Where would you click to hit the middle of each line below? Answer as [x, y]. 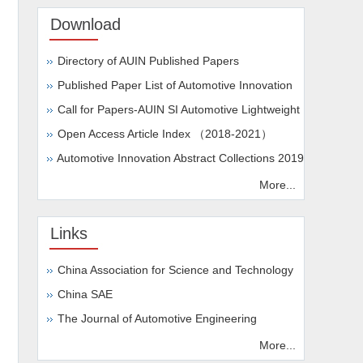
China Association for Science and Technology [175, 269]
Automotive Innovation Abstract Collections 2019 [180, 158]
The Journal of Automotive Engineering [157, 318]
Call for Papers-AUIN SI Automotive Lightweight [179, 109]
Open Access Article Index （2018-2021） [165, 133]
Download [85, 24]
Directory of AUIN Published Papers [148, 60]
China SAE [85, 294]
